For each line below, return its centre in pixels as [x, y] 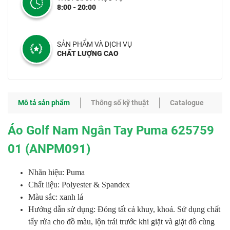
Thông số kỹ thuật [120, 103]
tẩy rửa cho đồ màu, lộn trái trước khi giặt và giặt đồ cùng [121, 222]
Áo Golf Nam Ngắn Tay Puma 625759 [111, 130]
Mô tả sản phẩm [44, 103]
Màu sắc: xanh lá [56, 197]
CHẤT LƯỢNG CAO [88, 53]
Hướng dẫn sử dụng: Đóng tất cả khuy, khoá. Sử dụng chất [124, 209]
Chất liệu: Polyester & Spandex [79, 185]
